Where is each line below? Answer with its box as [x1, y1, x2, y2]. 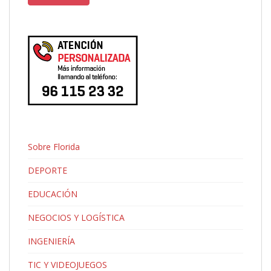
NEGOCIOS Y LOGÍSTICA [28, 212, 125, 224]
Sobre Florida [28, 141, 80, 153]
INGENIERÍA [28, 235, 75, 247]
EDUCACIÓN [28, 188, 77, 200]
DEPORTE [28, 165, 67, 177]
